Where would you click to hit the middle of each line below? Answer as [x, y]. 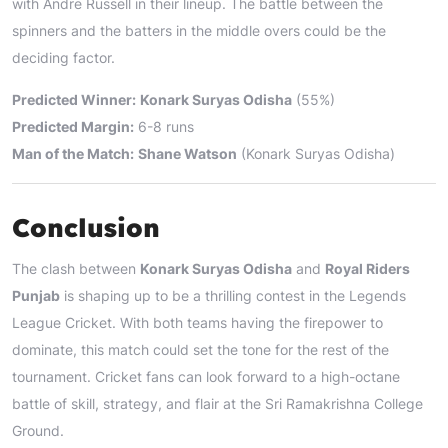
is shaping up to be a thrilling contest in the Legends [233, 295]
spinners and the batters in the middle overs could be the [199, 30]
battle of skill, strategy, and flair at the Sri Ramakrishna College [217, 403]
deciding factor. [63, 57]
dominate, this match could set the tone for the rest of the [200, 349]
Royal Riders [367, 268]
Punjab [36, 295]
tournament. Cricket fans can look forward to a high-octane [206, 376]
